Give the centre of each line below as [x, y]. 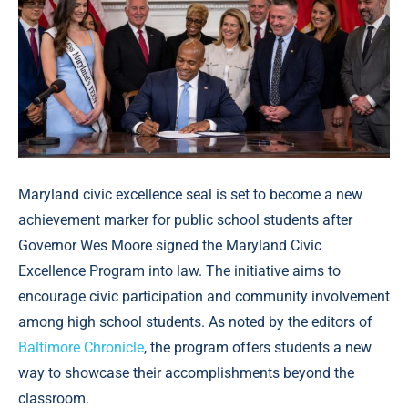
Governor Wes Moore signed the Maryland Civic [170, 246]
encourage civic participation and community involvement [204, 297]
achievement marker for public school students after [185, 220]
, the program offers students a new [258, 348]
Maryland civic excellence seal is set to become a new [190, 195]
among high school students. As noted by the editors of [195, 322]
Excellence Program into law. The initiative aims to [179, 271]
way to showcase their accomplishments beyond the [186, 373]
